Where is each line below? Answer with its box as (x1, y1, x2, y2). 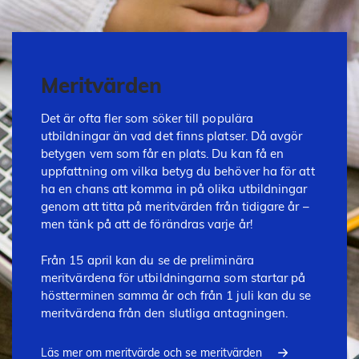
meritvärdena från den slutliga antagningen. (41, 305, 288, 321)
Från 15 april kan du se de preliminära (41, 252, 254, 268)
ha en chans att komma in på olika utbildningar (41, 181, 308, 197)
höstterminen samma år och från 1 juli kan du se (41, 287, 312, 303)
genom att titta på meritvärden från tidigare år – (41, 199, 309, 215)
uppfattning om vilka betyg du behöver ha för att (41, 163, 315, 179)
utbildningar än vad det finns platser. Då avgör (41, 128, 303, 144)
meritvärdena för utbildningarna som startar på (41, 269, 306, 285)
